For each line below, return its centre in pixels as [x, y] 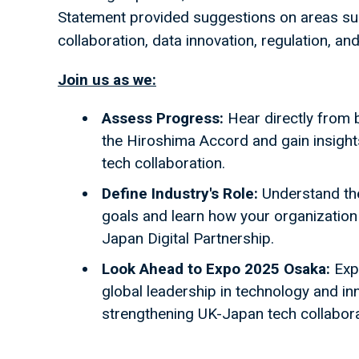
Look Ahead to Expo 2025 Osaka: [216, 269]
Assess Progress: [163, 118]
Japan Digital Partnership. [188, 238]
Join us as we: [107, 80]
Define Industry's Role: [180, 194]
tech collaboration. [163, 163]
